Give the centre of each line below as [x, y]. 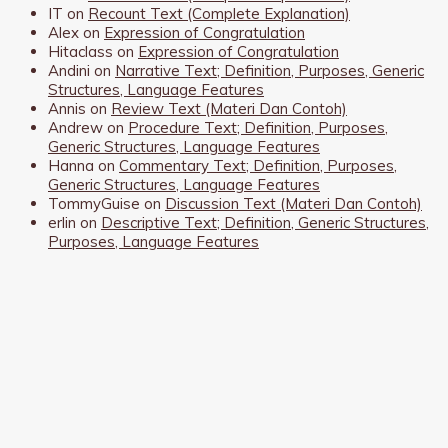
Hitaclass [80, 51]
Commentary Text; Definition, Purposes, [258, 165]
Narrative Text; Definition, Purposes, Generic [269, 70]
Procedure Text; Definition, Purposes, [258, 127]
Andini [69, 70]
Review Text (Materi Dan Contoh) [229, 108]
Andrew [75, 127]
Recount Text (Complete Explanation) [219, 13]
